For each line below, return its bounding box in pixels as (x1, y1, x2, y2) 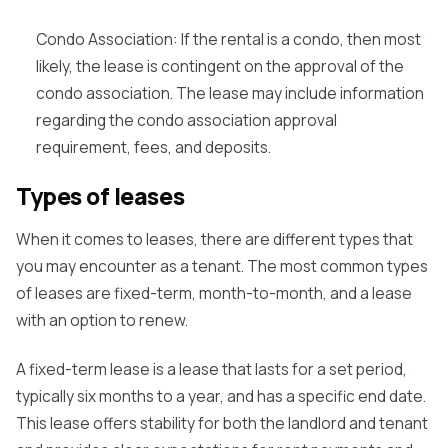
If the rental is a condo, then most (181, 28, 421, 50)
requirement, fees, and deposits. (36, 136, 271, 158)
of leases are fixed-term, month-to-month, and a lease (16, 282, 412, 304)
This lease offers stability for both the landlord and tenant (16, 412, 428, 434)
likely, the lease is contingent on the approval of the (36, 55, 404, 77)
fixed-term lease (29, 358, 150, 380)
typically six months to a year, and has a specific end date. (16, 385, 426, 407)
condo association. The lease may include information (36, 82, 424, 104)
